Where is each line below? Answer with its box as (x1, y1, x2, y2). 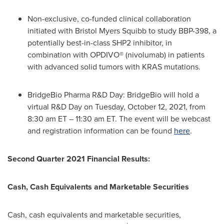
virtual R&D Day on (27, 101, 95, 112)
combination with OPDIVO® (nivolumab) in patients (27, 49, 204, 60)
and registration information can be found (27, 125, 174, 136)
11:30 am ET (75, 113, 115, 124)
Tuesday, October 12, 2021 (95, 101, 185, 112)
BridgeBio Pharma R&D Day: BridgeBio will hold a (27, 89, 199, 100)
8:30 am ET (27, 113, 67, 124)
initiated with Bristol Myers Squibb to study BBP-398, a (27, 25, 216, 36)
